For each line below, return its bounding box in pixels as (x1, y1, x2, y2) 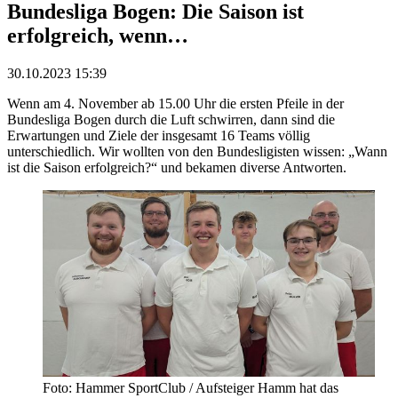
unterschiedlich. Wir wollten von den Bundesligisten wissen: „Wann (7, 143, 387, 159)
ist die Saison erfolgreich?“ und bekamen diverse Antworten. (7, 159, 346, 175)
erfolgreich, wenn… (7, 23, 188, 47)
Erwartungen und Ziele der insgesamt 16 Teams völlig (7, 127, 310, 143)
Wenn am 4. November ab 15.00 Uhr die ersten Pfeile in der (7, 95, 344, 111)
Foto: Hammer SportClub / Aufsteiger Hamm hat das (43, 379, 338, 395)
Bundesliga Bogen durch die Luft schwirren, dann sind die (7, 111, 335, 127)
